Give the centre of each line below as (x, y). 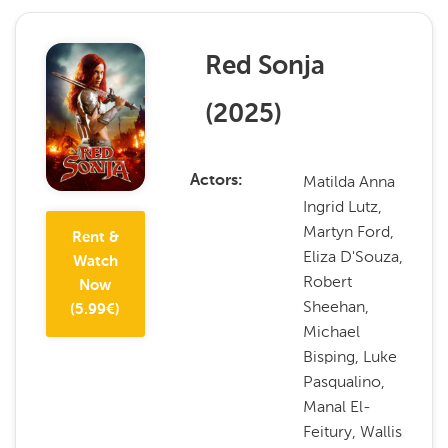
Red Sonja (264, 67)
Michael (332, 331)
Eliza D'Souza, (353, 256)
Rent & (95, 237)
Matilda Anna (349, 181)
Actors (213, 181)
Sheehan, (336, 306)
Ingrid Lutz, (343, 206)
